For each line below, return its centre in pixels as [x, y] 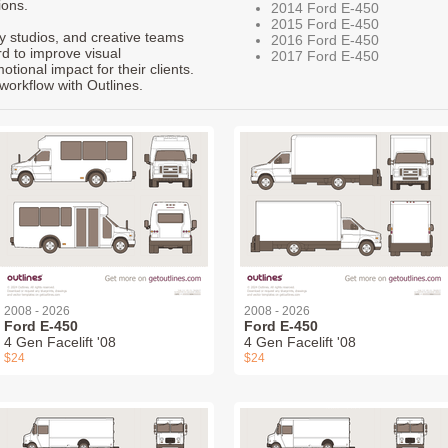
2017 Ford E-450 [325, 55]
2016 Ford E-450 [325, 39]
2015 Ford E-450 [325, 23]
